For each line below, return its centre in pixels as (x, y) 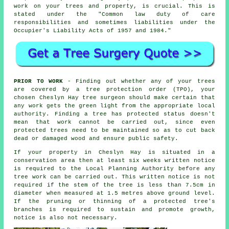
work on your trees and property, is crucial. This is (114, 6)
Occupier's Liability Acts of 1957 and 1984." (93, 30)
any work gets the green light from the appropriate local (114, 106)
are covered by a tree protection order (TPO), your (114, 90)
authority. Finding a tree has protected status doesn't (114, 114)
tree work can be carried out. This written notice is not (114, 177)
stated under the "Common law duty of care (114, 14)
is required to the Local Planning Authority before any (114, 169)
